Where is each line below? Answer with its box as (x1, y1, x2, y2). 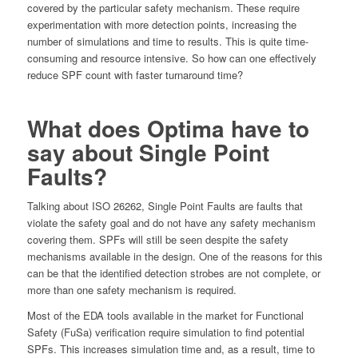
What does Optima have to (26, 112, 309, 145)
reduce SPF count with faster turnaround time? (26, 67, 243, 83)
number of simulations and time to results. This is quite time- (26, 34, 308, 50)
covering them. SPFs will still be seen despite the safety (26, 232, 288, 248)
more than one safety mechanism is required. (26, 282, 237, 298)
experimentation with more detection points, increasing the (26, 17, 296, 33)
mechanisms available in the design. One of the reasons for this (26, 249, 323, 265)
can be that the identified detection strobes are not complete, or (26, 265, 320, 281)
